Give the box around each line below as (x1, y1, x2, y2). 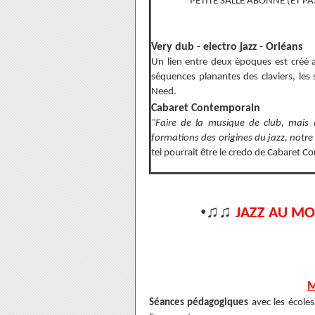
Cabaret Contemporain (151, 103, 260, 114)
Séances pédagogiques (149, 297, 249, 308)
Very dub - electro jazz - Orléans (151, 41, 302, 53)
